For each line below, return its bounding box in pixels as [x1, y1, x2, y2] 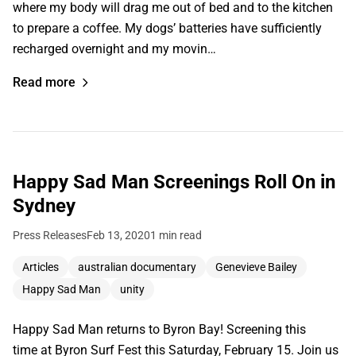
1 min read [150, 228, 202, 242]
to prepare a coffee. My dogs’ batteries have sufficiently [13, 20, 322, 36]
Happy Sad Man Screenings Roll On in [13, 170, 335, 193]
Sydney [13, 194, 75, 217]
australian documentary [78, 260, 196, 273]
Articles [22, 260, 59, 273]
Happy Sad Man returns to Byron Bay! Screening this [13, 321, 306, 337]
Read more [13, 74, 75, 90]
